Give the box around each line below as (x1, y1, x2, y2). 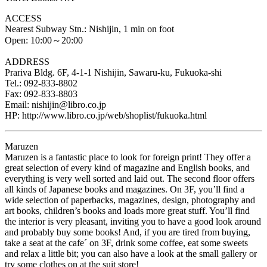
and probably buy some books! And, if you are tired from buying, (5, 226, 250, 237)
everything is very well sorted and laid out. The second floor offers (5, 173, 254, 184)
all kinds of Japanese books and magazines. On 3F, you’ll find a (5, 184, 244, 194)
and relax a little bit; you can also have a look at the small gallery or (5, 248, 257, 259)
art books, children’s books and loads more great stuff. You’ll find (5, 205, 250, 216)
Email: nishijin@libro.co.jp (5, 99, 106, 110)
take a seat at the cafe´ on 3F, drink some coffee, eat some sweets (5, 237, 248, 248)
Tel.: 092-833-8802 (5, 77, 77, 88)
